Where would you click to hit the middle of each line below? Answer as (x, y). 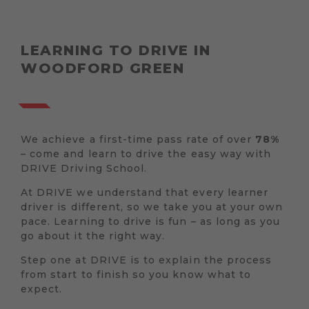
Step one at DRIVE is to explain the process (147, 260)
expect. (42, 289)
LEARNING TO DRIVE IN (116, 51)
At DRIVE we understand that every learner (145, 193)
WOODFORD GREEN (102, 69)
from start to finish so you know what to (136, 275)
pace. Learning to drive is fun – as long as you (151, 222)
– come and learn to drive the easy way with (146, 154)
